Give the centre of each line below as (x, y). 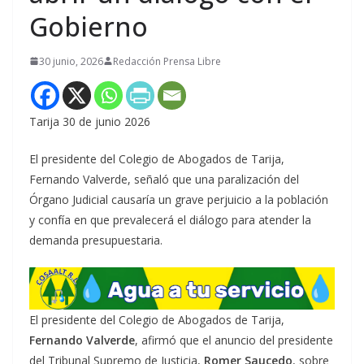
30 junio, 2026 (71, 61)
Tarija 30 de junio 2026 (90, 121)
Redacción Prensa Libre (167, 61)
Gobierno (89, 26)
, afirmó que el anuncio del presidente (234, 340)
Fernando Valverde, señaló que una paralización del (164, 179)
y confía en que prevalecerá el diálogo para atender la (170, 219)
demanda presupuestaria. (96, 240)
